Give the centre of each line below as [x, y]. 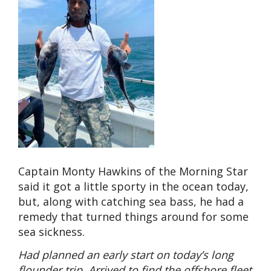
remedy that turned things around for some [133, 217]
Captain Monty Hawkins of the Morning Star [133, 171]
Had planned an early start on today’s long [126, 254]
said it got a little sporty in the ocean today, [133, 187]
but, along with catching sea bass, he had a [131, 202]
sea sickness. [51, 232]
